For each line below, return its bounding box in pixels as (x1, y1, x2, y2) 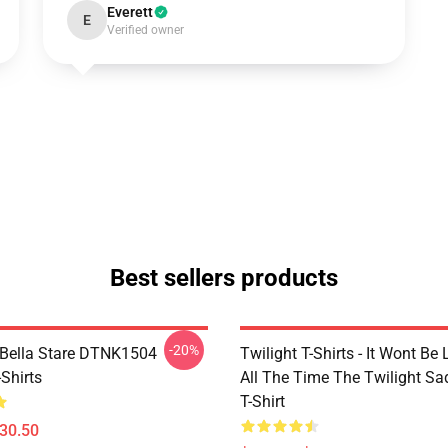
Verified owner (106, 23, 184, 37)
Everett (106, 4, 153, 20)
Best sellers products (110, 264, 338, 292)
